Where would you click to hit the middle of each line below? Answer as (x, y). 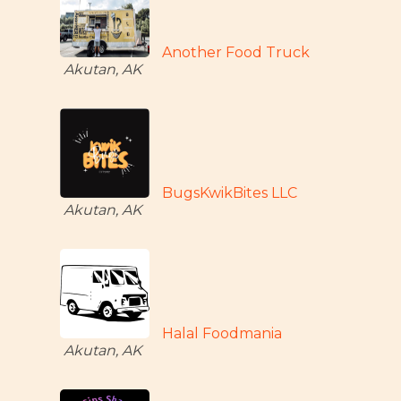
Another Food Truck (236, 52)
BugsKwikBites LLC (230, 193)
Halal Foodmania (222, 333)
